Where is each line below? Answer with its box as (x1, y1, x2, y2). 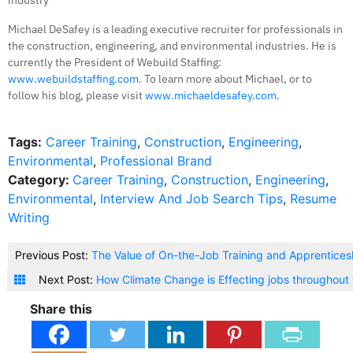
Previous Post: (15, 248, 91, 262)
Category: (8, 172, 72, 188)
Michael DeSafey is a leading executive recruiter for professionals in (8, 22, 343, 37)
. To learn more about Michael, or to (139, 72, 312, 87)
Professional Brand (100, 153, 212, 169)
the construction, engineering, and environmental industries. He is (8, 39, 336, 54)
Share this (30, 301, 93, 318)
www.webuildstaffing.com (8, 72, 139, 87)
